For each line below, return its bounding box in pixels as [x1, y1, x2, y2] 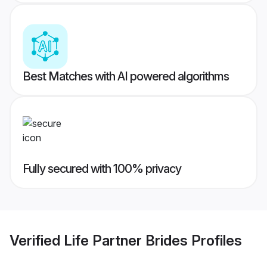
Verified [10, 231, 64, 249]
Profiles [188, 231, 242, 249]
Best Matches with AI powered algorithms [23, 69, 229, 84]
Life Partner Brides [64, 231, 188, 249]
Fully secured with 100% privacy [23, 162, 181, 176]
